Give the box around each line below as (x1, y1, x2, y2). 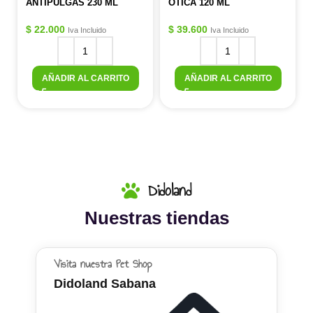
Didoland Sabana (53, 277, 156, 291)
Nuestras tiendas (84, 208, 229, 228)
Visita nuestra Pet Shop (53, 256, 152, 272)
